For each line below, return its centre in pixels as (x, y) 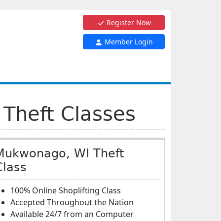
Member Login (128, 42)
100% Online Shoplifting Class (66, 190)
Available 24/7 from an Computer (72, 214)
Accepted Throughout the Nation (72, 202)
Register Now (128, 22)
